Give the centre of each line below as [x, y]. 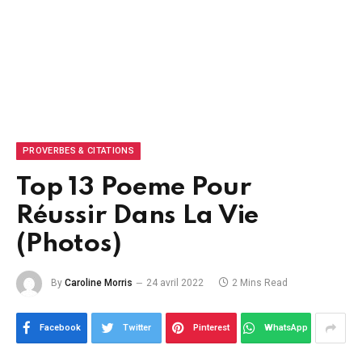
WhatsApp [286, 328]
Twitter [137, 328]
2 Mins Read [260, 283]
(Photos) [69, 244]
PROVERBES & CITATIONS [78, 151]
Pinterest [212, 328]
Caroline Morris [99, 283]
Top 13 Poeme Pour [134, 188]
